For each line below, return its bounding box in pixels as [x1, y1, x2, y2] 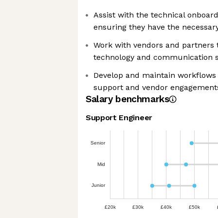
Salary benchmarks [86, 93, 169, 105]
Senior [90, 140, 106, 145]
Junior [91, 182, 106, 188]
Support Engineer [86, 113, 152, 122]
